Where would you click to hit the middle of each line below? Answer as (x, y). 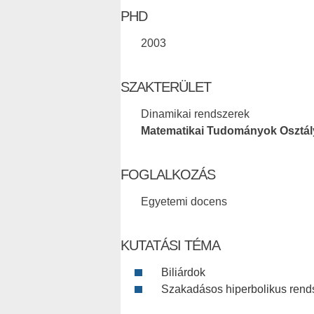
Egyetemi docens (184, 202)
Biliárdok (183, 273)
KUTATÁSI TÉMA (170, 246)
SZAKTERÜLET (166, 87)
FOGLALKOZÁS (168, 175)
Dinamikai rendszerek (195, 114)
